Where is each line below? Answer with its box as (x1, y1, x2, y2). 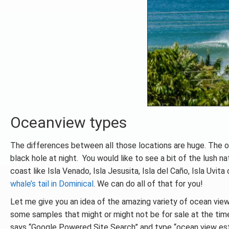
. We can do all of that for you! (94, 179, 203, 189)
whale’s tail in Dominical (10, 179, 94, 189)
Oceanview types (10, 113, 127, 131)
